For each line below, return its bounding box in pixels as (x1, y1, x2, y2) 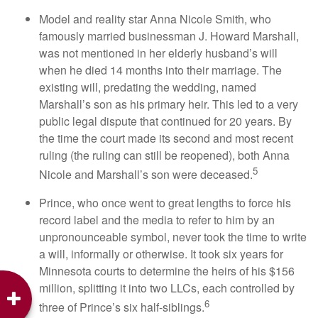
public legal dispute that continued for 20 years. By (39, 113, 292, 130)
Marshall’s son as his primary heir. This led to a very (39, 96, 298, 113)
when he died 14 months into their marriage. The (39, 62, 282, 79)
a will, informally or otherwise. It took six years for (39, 245, 283, 262)
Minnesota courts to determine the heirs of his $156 (39, 262, 295, 279)
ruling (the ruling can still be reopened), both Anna (39, 147, 290, 164)
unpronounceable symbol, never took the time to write (39, 228, 307, 245)
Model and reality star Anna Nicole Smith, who (39, 11, 271, 28)
